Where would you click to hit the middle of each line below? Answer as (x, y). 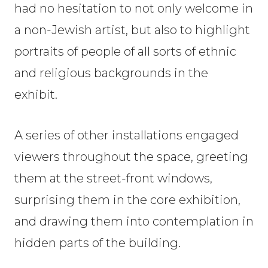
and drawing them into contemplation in (134, 221)
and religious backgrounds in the (111, 73)
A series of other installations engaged (127, 135)
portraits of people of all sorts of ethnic (125, 51)
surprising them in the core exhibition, (127, 200)
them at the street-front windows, (113, 178)
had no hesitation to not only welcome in (134, 8)
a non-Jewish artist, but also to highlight (132, 30)
